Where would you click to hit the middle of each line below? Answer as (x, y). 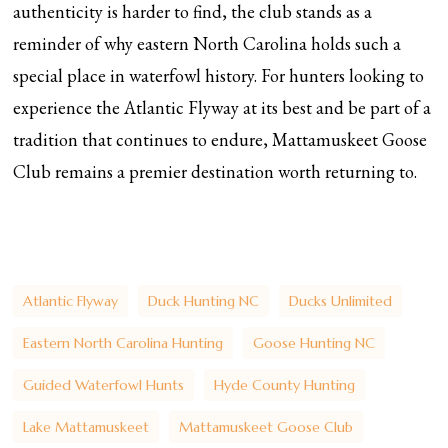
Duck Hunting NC (204, 301)
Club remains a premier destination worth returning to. (215, 171)
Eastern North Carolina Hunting (123, 343)
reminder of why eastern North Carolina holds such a (207, 43)
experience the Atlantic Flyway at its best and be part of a (222, 107)
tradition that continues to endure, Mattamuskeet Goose (220, 139)
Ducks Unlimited (341, 301)
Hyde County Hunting (285, 385)
